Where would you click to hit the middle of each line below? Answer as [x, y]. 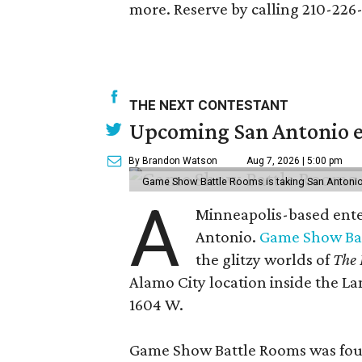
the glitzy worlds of [265, 259]
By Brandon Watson [173, 160]
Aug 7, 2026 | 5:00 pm [295, 160]
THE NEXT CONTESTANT [209, 105]
